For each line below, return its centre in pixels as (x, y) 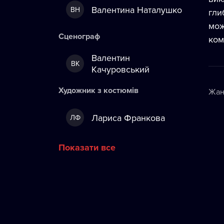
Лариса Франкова (128, 117)
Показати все (87, 147)
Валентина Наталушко (137, 9)
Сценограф (79, 36)
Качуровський (120, 69)
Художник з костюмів (98, 90)
